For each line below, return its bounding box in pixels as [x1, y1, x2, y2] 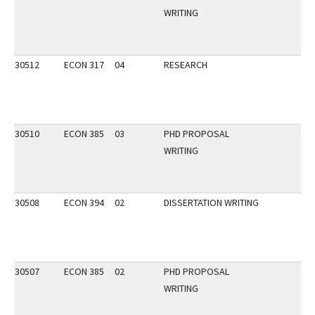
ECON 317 [64, 58, 104, 71]
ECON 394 [64, 196, 104, 209]
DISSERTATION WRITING [164, 196, 259, 209]
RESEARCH [164, 58, 207, 71]
